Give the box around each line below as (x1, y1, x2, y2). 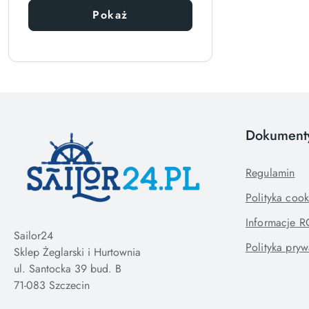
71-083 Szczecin (14, 277, 90, 293)
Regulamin (246, 165, 295, 181)
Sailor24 (14, 228, 53, 243)
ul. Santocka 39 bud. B (14, 261, 121, 277)
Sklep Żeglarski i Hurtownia (14, 244, 141, 260)
